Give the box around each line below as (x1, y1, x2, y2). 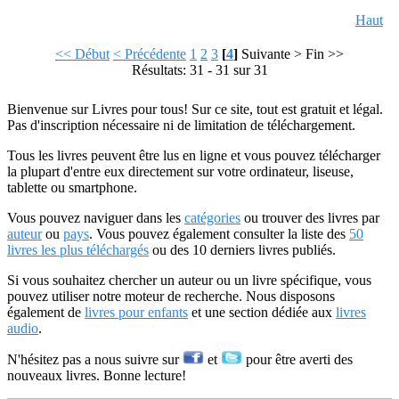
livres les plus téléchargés (7, 242, 149, 257)
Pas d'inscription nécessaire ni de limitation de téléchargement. (7, 118, 355, 133)
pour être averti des (242, 352, 353, 367)
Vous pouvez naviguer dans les (7, 210, 184, 225)
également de (7, 305, 85, 320)
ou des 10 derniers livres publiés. (149, 242, 336, 257)
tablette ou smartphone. (7, 180, 137, 195)
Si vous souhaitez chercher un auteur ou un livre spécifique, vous (7, 273, 371, 288)
